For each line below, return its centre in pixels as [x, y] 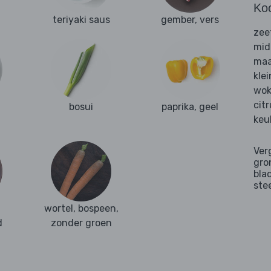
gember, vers [190, 20]
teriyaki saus [81, 20]
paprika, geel [190, 107]
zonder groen [81, 223]
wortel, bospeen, [81, 209]
